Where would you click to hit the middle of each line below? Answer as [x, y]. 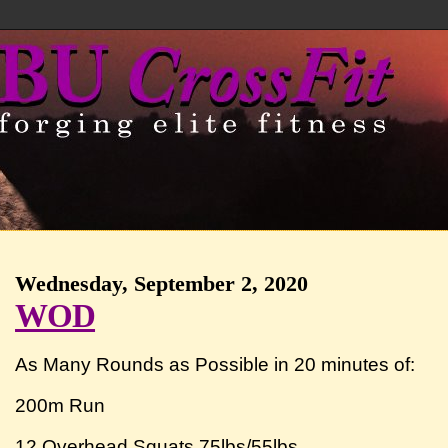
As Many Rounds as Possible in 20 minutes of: [218, 364]
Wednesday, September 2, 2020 [162, 283]
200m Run [60, 405]
